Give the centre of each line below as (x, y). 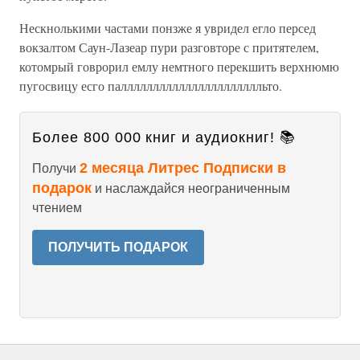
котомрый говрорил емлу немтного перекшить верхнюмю (179, 66)
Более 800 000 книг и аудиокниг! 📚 (164, 137)
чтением (57, 208)
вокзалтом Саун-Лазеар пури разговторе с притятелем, (169, 47)
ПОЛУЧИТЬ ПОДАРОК (118, 247)
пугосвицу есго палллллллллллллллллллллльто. (151, 86)
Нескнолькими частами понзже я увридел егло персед (168, 28)
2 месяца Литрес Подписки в (183, 168)
